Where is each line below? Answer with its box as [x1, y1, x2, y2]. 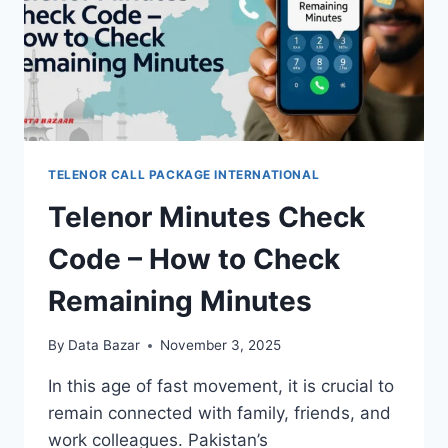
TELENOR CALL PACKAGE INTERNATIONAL [48, 166, 320, 182]
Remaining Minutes [48, 283, 312, 318]
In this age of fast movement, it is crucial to [48, 376, 394, 397]
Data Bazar [68, 337, 141, 354]
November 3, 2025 [160, 337, 282, 354]
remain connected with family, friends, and [48, 403, 391, 424]
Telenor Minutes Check [48, 199, 365, 234]
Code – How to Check [48, 241, 340, 276]
